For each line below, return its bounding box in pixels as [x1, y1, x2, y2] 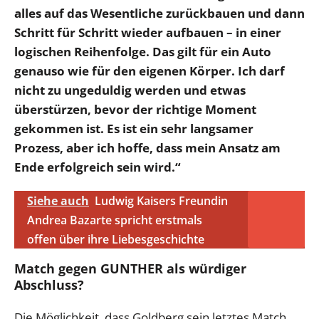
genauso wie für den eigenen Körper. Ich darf [14, 63, 285, 80]
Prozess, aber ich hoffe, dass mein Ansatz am [14, 140, 281, 157]
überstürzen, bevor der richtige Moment [14, 101, 256, 118]
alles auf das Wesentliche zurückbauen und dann [14, 5, 305, 22]
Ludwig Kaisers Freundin [95, 193, 228, 209]
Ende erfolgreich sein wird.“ [14, 159, 181, 176]
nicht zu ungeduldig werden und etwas [14, 82, 246, 99]
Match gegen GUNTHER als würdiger [14, 260, 246, 278]
